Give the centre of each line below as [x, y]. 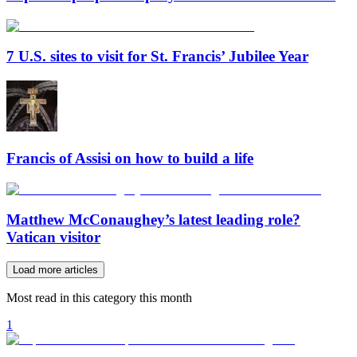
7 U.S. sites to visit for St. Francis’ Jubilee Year [157, 57]
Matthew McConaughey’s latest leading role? [153, 220]
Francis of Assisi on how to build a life [130, 158]
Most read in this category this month [99, 298]
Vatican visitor [53, 237]
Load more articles [55, 270]
